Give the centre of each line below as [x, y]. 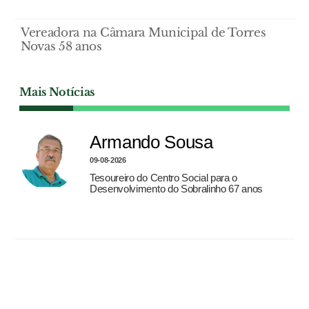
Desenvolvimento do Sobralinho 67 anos [177, 189]
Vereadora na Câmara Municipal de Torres [143, 33]
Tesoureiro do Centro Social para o [164, 178]
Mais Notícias [57, 92]
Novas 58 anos [61, 47]
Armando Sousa [151, 142]
